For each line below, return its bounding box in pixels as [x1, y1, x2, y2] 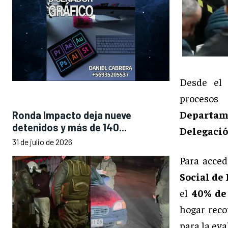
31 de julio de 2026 [12, 136, 72, 147]
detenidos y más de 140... [12, 121, 127, 133]
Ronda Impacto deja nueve [12, 108, 131, 121]
